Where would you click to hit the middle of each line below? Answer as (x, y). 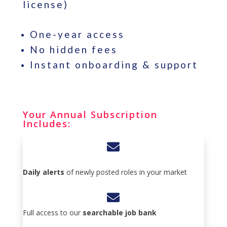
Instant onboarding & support (114, 65)
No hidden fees (73, 50)
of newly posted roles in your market (125, 172)
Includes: (47, 124)
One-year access (77, 34)
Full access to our (52, 213)
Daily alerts (43, 172)
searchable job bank (119, 213)
